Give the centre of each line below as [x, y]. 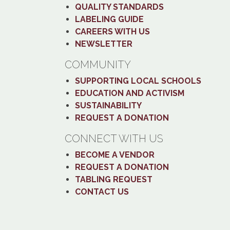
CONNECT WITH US [114, 139]
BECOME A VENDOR [115, 155]
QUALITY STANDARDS [119, 7]
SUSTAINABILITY [108, 106]
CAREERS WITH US [112, 32]
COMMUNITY [98, 65]
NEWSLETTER [104, 44]
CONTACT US [102, 192]
